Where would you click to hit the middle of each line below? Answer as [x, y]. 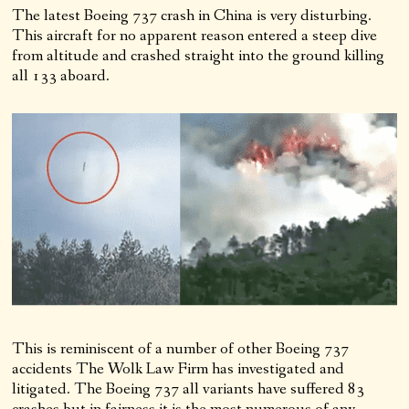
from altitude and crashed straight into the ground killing [199, 56]
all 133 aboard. [61, 76]
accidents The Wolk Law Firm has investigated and [178, 368]
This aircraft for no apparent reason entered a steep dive [195, 36]
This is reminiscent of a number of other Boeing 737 [181, 348]
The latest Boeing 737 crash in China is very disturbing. [192, 16]
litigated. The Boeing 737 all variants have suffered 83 [189, 388]
